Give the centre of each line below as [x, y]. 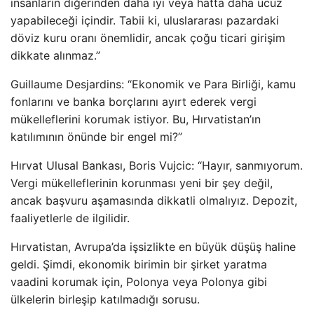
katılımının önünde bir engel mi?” [96, 137]
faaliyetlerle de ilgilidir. [70, 218]
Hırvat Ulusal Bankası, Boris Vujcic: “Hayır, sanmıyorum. [157, 165]
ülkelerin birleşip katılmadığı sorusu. [105, 299]
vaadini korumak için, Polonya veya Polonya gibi [139, 282]
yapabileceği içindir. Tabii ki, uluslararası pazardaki [145, 20]
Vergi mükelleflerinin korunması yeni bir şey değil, [142, 183]
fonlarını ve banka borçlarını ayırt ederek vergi [134, 102]
